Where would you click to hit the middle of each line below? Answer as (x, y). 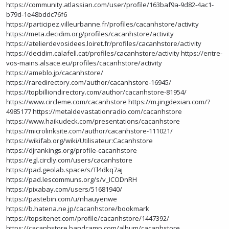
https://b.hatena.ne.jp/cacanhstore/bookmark (78, 209)
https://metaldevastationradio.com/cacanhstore (107, 111)
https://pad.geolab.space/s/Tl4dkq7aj (64, 170)
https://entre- (202, 53)
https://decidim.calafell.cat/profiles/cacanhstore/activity (93, 53)
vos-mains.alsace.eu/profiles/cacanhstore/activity (84, 63)
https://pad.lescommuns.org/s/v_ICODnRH (72, 179)
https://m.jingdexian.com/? (169, 102)
